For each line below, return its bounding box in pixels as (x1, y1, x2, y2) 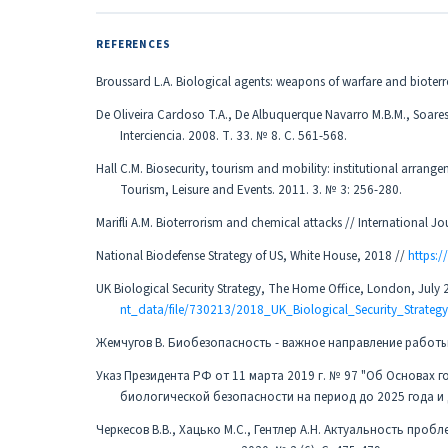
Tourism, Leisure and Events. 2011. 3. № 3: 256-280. (120, 181, 402, 199)
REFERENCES (96, 37, 171, 52)
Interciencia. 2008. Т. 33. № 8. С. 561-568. (120, 127, 347, 145)
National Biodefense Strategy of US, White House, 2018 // (96, 247, 408, 265)
